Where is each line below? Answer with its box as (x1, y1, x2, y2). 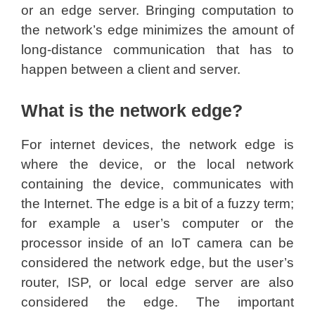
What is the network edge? (21, 100, 243, 120)
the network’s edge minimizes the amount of (21, 22, 294, 37)
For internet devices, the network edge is (21, 136, 294, 152)
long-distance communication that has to (21, 42, 294, 57)
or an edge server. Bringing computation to (21, 3, 294, 18)
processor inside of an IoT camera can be (21, 235, 294, 250)
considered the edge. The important (21, 294, 294, 309)
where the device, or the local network (21, 156, 294, 172)
